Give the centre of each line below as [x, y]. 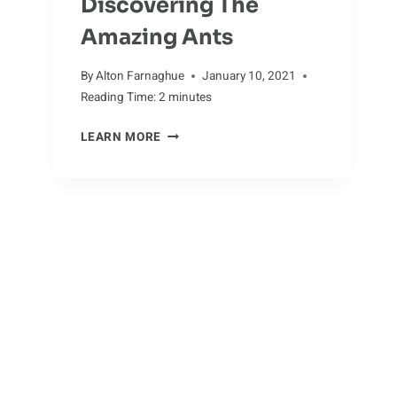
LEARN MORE [121, 138]
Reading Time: [119, 98]
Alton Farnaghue [140, 77]
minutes [191, 98]
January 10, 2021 [249, 77]
